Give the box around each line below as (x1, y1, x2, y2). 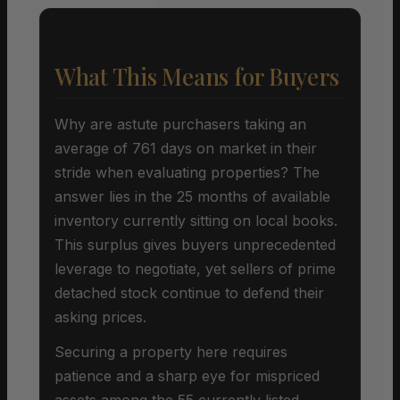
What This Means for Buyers (54, 60, 339, 92)
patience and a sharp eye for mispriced (54, 366, 320, 385)
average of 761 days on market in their (54, 138, 317, 157)
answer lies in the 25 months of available (54, 187, 330, 205)
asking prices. (54, 307, 146, 326)
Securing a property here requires (54, 342, 287, 361)
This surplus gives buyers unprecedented (54, 235, 336, 254)
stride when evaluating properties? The (54, 162, 320, 181)
